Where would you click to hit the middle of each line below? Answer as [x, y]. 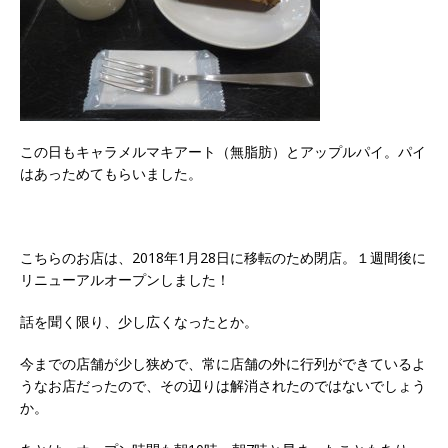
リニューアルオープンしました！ [125, 279]
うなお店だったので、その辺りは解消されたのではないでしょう [223, 385]
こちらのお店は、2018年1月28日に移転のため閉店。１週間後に [223, 257]
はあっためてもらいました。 [111, 173]
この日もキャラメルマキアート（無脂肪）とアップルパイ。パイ [223, 151]
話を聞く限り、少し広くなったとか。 [139, 321]
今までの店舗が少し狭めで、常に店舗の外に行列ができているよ [223, 363]
